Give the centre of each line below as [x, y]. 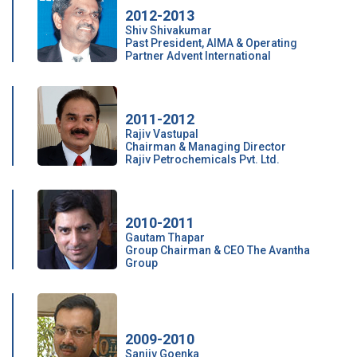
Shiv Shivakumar [169, 30]
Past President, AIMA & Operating [211, 43]
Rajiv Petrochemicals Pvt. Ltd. [202, 159]
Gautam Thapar [165, 237]
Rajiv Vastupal [162, 134]
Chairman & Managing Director [206, 147]
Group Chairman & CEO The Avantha [218, 250]
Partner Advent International [198, 56]
